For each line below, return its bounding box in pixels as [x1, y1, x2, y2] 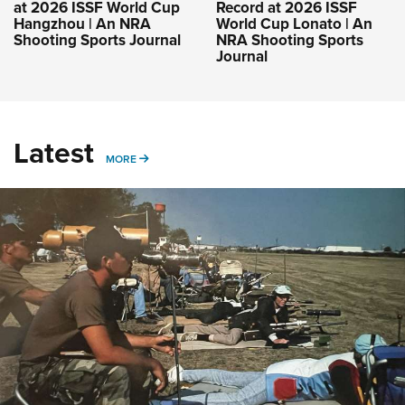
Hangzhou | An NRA [14, 12, 151, 35]
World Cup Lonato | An [216, 12, 372, 35]
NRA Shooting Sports [216, 28, 363, 52]
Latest [14, 130, 94, 174]
